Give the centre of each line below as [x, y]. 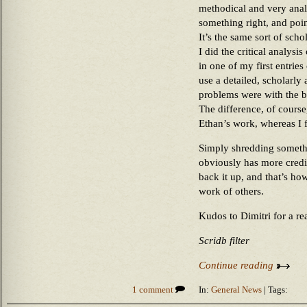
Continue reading [237, 265]
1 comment [154, 290]
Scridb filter [224, 241]
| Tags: [275, 290]
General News [236, 290]
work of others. [231, 191]
